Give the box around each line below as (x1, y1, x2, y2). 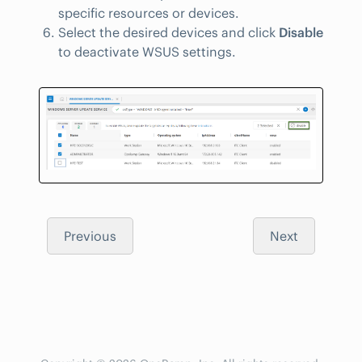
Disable (279, 23, 323, 40)
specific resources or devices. (58, 4, 239, 21)
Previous (64, 228, 116, 245)
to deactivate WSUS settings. (58, 43, 236, 60)
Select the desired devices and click (58, 23, 279, 40)
